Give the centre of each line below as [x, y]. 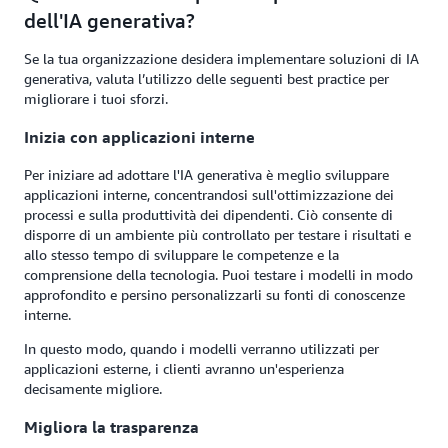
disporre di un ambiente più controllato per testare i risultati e [217, 235]
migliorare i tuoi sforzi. [96, 99]
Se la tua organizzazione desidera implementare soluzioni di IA [221, 59]
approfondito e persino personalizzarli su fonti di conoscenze [214, 295]
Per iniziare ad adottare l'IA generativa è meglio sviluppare [206, 175]
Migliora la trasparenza [111, 426]
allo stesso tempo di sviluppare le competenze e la [181, 255]
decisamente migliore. [93, 389]
